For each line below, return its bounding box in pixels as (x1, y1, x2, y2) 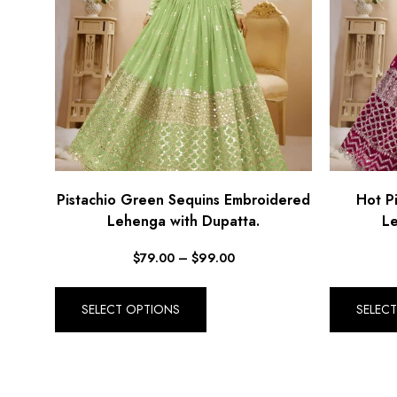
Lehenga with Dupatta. (107, 210, 260, 231)
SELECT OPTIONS (82, 300, 180, 319)
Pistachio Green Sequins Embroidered (57, 189, 310, 210)
